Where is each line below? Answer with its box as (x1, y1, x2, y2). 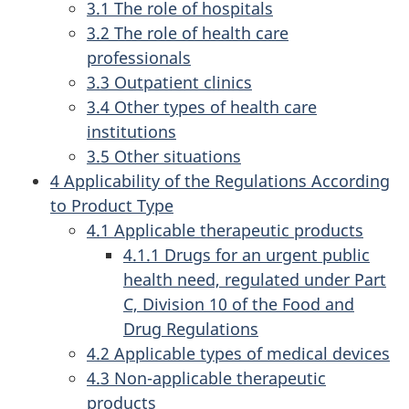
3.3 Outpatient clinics (87, 71, 252, 93)
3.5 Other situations (87, 145, 241, 167)
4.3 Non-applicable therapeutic (87, 367, 326, 389)
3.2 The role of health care (87, 22, 288, 44)
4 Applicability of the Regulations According (50, 170, 390, 192)
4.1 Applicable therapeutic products (87, 219, 363, 241)
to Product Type (50, 194, 173, 216)
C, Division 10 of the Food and (123, 293, 354, 315)
